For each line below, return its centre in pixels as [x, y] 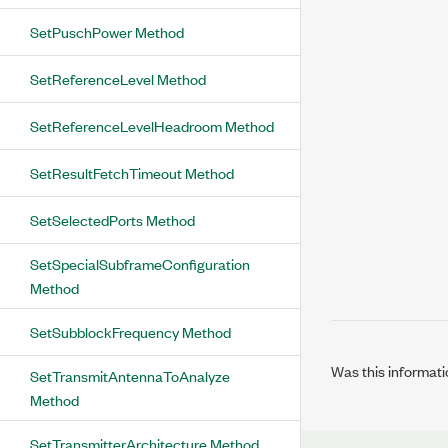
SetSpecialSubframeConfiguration [140, 263]
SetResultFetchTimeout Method [132, 172]
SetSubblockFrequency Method [130, 331]
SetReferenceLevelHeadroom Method [152, 125]
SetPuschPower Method [107, 31]
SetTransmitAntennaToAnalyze [130, 375]
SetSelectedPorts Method [112, 219]
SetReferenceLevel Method [118, 78]
